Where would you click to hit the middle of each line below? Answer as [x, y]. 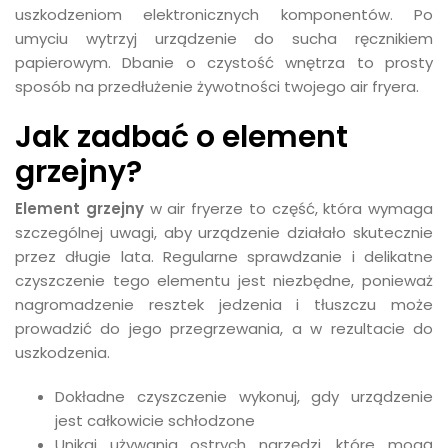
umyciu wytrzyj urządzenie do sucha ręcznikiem [224, 38]
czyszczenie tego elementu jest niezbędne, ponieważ [224, 280]
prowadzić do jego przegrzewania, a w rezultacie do [224, 328]
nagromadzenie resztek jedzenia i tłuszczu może [224, 304]
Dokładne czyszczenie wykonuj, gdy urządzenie [244, 396]
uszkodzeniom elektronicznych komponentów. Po [224, 14]
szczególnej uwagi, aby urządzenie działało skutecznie [224, 232]
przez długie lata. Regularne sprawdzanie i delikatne [224, 256]
